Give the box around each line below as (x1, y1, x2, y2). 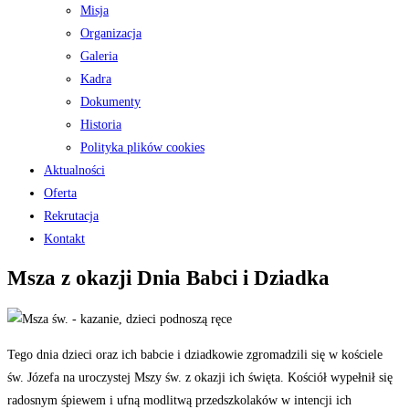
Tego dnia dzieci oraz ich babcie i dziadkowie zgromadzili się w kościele (7, 347, 383, 362)
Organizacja (80, 26, 142, 40)
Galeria (80, 48, 118, 63)
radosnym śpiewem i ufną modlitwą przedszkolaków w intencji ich (7, 393, 351, 407)
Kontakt (44, 231, 85, 246)
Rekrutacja (44, 208, 99, 223)
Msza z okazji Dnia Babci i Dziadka (7, 267, 330, 290)
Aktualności (44, 163, 105, 177)
